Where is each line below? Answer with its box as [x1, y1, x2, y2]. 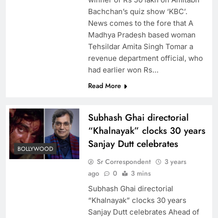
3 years [164, 157, 186, 167]
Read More [88, 81, 121, 91]
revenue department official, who [88, 54, 203, 63]
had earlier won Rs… [88, 65, 159, 75]
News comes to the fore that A [88, 18, 193, 28]
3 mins [130, 168, 151, 179]
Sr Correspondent [96, 157, 151, 167]
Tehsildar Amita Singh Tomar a [88, 42, 193, 52]
